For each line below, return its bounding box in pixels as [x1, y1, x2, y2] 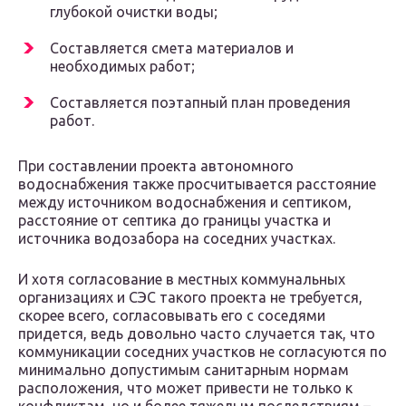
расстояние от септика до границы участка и [18, 212, 331, 229]
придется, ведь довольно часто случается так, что [18, 325, 375, 343]
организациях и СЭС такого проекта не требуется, [18, 289, 362, 306]
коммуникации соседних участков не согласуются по [18, 343, 387, 361]
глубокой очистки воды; [50, 4, 217, 21]
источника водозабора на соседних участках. [18, 230, 335, 247]
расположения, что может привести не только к [18, 380, 353, 397]
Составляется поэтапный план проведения [50, 94, 351, 111]
